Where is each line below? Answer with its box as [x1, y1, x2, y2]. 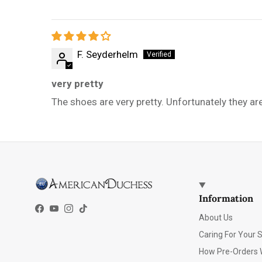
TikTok [82, 206, 111, 218]
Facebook [39, 206, 81, 218]
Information [199, 192, 254, 205]
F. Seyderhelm [77, 49, 138, 61]
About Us [199, 213, 233, 223]
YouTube [53, 206, 91, 218]
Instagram [68, 206, 113, 218]
